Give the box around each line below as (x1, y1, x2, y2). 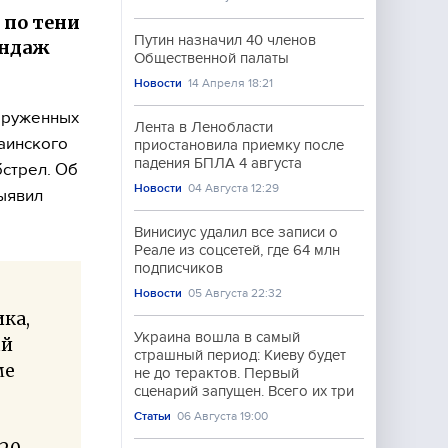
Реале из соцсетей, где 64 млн (134, 242, 340, 258)
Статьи (134, 409, 171, 423)
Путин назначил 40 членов (134, 32, 316, 48)
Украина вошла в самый (134, 329, 300, 345)
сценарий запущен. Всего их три (134, 383, 354, 399)
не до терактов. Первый (134, 365, 299, 381)
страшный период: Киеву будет (134, 347, 346, 363)
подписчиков (134, 260, 223, 276)
